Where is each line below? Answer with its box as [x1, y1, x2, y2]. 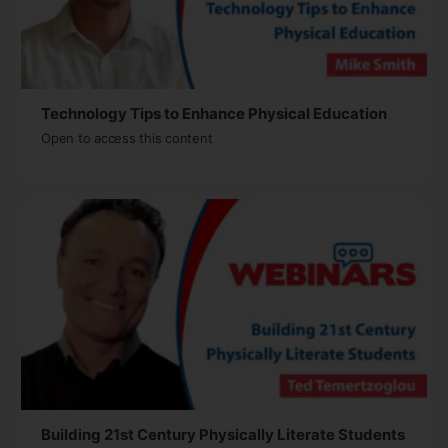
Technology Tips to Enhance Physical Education [41, 104, 387, 124]
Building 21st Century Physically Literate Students [41, 425, 405, 445]
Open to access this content [41, 130, 213, 147]
